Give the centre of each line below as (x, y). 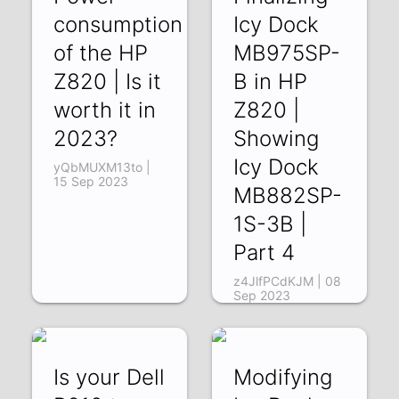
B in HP (270, 81)
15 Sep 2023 (91, 181)
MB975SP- (286, 53)
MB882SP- (287, 195)
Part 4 (264, 252)
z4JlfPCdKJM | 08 (287, 281)
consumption (118, 24)
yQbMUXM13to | (102, 167)
